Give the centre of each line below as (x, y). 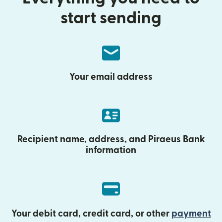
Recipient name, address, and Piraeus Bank (111, 139)
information (111, 150)
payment (191, 214)
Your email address (111, 77)
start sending (111, 18)
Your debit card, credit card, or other (91, 214)
